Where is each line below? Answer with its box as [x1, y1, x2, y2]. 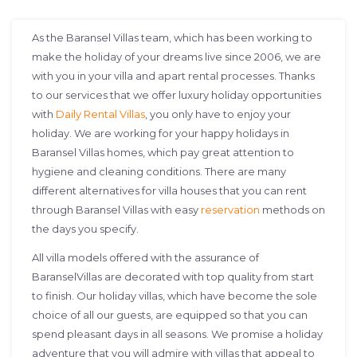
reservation [201, 203, 260, 216]
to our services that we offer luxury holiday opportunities [32, 88, 321, 101]
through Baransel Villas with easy [32, 203, 201, 216]
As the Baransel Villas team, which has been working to [32, 31, 312, 44]
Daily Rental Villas [56, 108, 145, 120]
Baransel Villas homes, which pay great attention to [32, 146, 294, 159]
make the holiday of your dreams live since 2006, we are [32, 50, 321, 63]
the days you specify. [32, 222, 139, 235]
